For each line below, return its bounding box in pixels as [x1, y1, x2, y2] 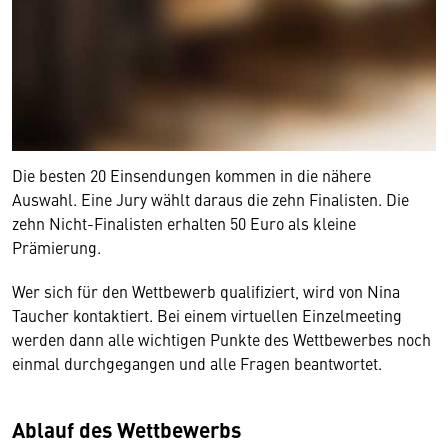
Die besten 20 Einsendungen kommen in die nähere [12, 164, 371, 187]
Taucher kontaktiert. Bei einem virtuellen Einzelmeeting [12, 304, 402, 327]
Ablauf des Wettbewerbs [12, 414, 241, 445]
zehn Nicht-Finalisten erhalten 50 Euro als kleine [12, 212, 356, 235]
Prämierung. [12, 236, 101, 259]
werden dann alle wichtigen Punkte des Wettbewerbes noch [12, 328, 431, 351]
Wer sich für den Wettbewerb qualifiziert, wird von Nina [12, 280, 400, 303]
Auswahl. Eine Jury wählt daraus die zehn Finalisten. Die [12, 188, 409, 211]
